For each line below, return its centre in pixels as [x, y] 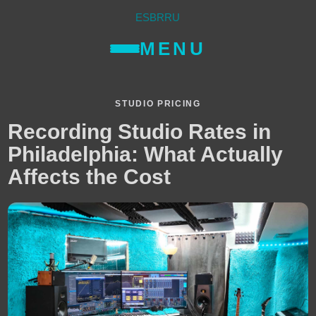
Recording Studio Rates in [140, 132]
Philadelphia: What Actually [146, 154]
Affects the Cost [90, 177]
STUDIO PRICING [158, 104]
